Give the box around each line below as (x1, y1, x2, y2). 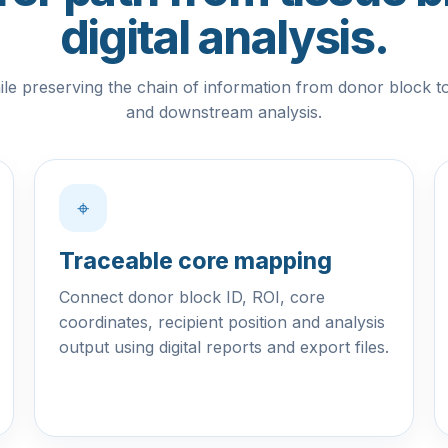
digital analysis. (59, 9, 389, 65)
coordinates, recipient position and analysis (59, 312, 385, 332)
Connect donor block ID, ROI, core (59, 287, 325, 307)
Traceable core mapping (59, 247, 332, 275)
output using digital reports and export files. (59, 337, 389, 357)
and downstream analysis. (126, 102, 322, 122)
